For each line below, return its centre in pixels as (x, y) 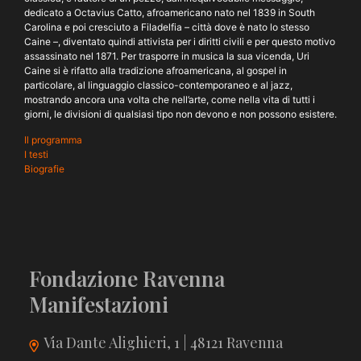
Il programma (53, 140)
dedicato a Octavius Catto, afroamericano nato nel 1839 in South (170, 12)
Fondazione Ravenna (127, 278)
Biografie (44, 169)
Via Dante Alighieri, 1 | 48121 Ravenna (163, 342)
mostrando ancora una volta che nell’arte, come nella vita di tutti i (170, 99)
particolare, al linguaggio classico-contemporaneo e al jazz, (158, 85)
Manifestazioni (99, 304)
